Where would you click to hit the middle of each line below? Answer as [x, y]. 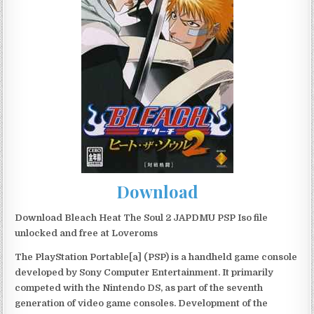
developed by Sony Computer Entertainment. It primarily [144, 272]
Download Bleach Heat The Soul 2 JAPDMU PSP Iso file [142, 217]
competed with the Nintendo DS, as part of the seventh [139, 287]
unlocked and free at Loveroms [87, 233]
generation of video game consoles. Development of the [142, 303]
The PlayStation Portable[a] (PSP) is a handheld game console [156, 257]
